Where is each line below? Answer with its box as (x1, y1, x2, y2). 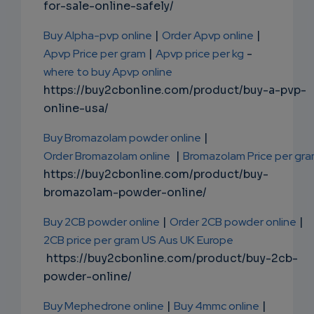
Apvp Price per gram (43, 46, 146, 62)
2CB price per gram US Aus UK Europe (43, 233, 233, 248)
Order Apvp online (162, 28, 254, 43)
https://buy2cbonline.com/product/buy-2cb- (43, 251, 298, 266)
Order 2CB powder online (170, 214, 296, 230)
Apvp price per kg (156, 46, 244, 62)
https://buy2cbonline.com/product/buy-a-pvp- (43, 83, 306, 98)
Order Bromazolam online (43, 149, 170, 164)
